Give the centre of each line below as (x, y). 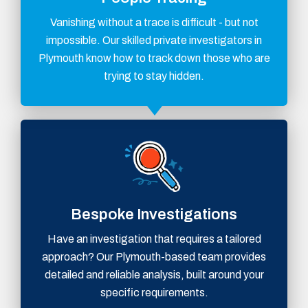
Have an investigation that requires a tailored (154, 239)
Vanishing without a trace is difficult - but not (154, 23)
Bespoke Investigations (154, 215)
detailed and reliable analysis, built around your (154, 275)
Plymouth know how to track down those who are (154, 58)
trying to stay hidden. (154, 76)
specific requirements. (154, 293)
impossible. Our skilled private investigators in (154, 41)
